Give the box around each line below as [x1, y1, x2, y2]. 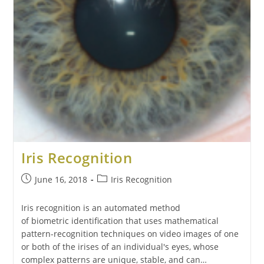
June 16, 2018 [34, 174, 87, 186]
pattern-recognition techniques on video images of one [21, 228, 239, 240]
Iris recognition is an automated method [21, 202, 180, 214]
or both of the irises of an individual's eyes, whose [21, 241, 219, 253]
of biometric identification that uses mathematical [21, 215, 219, 227]
